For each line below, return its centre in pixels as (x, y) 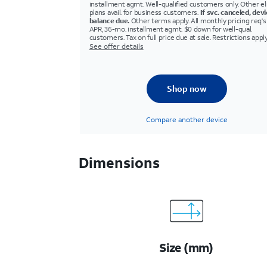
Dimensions (119, 163)
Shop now (187, 89)
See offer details (116, 46)
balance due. (109, 21)
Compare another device (187, 119)
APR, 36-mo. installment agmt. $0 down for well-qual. (171, 29)
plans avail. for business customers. (145, 12)
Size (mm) (186, 247)
